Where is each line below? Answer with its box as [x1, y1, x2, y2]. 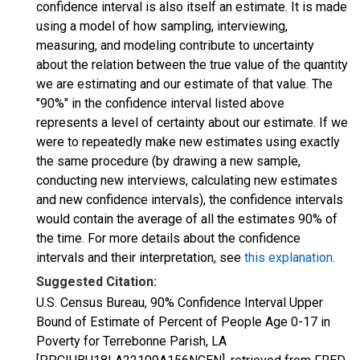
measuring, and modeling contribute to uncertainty [36, 38, 314, 53]
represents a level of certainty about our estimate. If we [36, 115, 348, 130]
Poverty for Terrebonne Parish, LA [36, 333, 227, 349]
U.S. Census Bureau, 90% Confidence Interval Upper [36, 295, 323, 310]
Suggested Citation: [36, 274, 157, 289]
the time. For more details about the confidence [36, 231, 301, 246]
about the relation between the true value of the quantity [36, 57, 348, 72]
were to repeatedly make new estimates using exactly [36, 134, 340, 149]
